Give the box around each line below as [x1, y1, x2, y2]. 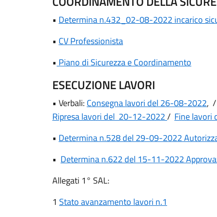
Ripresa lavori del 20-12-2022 [52, 110, 167, 123]
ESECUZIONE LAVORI [52, 76, 155, 93]
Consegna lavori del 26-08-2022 [87, 96, 207, 109]
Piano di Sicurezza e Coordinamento [57, 56, 191, 69]
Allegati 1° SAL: [52, 174, 109, 187]
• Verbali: [52, 96, 87, 109]
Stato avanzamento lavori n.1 [59, 195, 167, 208]
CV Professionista [59, 34, 123, 47]
